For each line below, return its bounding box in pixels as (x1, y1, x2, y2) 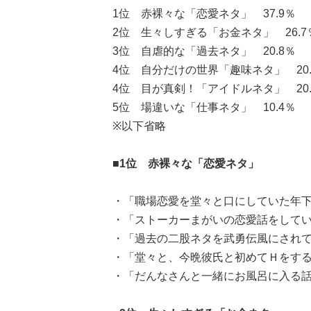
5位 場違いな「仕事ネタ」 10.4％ (112, 101, 296, 113)
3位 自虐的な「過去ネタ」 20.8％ (112, 45, 296, 57)
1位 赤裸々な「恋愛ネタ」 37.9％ (112, 8, 296, 19)
